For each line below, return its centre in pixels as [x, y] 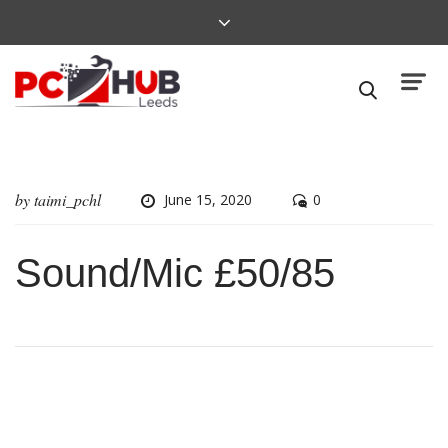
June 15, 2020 [208, 199]
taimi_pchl [67, 199]
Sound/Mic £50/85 [175, 272]
